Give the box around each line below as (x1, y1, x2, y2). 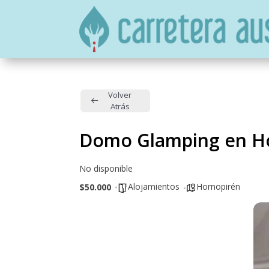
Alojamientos (128, 180, 180, 192)
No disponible (79, 162, 133, 174)
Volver (108, 89, 131, 100)
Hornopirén (196, 180, 240, 192)
